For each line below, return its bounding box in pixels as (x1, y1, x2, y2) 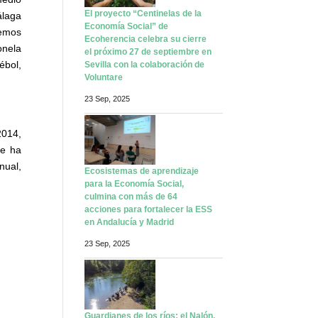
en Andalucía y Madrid (84, 226, 175, 237)
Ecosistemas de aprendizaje (84, 175, 199, 186)
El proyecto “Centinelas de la (84, 18, 202, 28)
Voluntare (84, 82, 124, 92)
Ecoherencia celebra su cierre (84, 43, 207, 54)
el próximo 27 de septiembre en (84, 56, 212, 67)
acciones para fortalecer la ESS (84, 214, 213, 224)
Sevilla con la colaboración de (84, 69, 205, 79)
